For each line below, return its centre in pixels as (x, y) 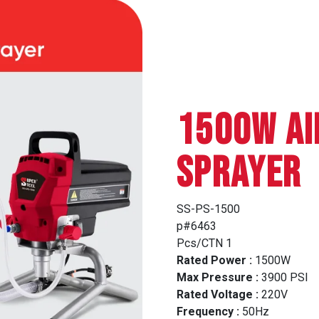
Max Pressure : (218, 278)
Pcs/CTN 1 (204, 244)
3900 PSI (283, 278)
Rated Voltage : (218, 295)
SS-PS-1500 (208, 209)
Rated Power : (214, 261)
